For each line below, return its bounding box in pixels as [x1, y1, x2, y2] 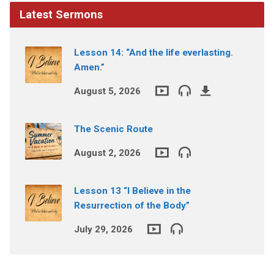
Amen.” [73, 61, 105, 73]
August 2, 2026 [73, 147, 141, 158]
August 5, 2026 [73, 85, 141, 97]
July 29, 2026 [73, 223, 133, 235]
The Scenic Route [73, 123, 153, 135]
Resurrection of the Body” [73, 199, 190, 211]
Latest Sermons [19, 7, 103, 21]
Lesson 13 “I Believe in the [73, 185, 191, 196]
